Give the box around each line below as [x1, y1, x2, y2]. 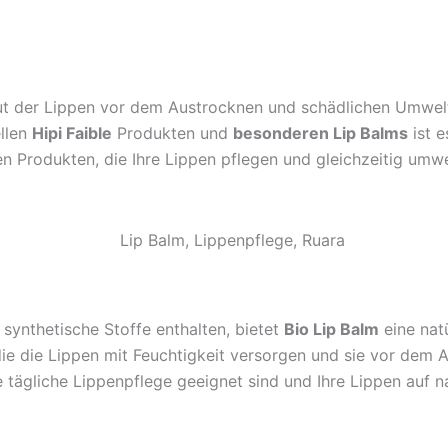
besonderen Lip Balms [233, 122, 408, 143]
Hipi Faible [32, 122, 112, 143]
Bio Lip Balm [284, 319, 379, 340]
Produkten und [112, 122, 233, 143]
